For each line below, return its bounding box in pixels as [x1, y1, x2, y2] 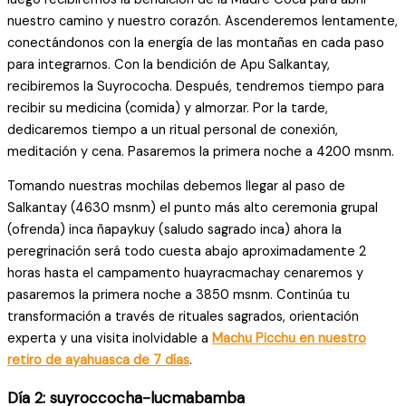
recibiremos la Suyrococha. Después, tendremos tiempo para [7, 77, 384, 95]
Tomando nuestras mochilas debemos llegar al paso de [7, 178, 345, 196]
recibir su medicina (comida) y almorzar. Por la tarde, [7, 99, 328, 117]
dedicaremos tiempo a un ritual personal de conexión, [7, 121, 338, 139]
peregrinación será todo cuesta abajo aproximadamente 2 [7, 243, 366, 261]
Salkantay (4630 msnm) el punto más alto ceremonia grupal [7, 199, 378, 217]
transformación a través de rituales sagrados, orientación [7, 308, 359, 326]
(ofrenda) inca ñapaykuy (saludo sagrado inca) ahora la [7, 221, 342, 239]
